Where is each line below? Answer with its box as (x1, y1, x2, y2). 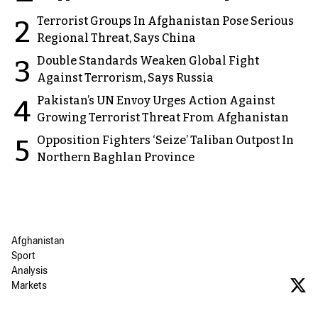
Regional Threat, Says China (37, 31, 196, 45)
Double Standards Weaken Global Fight (37, 53, 259, 67)
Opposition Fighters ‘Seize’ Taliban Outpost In (37, 133, 294, 147)
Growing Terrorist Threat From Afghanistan (37, 110, 289, 124)
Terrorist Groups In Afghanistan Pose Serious (37, 13, 294, 28)
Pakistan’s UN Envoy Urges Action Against (37, 93, 275, 107)
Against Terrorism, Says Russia (37, 70, 214, 84)
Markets (11, 279, 47, 295)
